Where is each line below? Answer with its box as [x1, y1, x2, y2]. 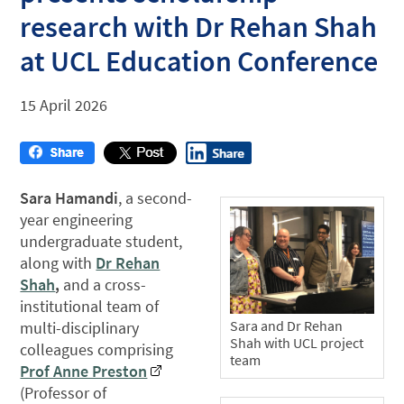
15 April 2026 [20, 94, 108, 115]
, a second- [118, 187, 193, 208]
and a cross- [63, 273, 147, 295]
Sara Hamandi [20, 187, 119, 208]
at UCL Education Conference [20, 42, 379, 79]
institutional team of [20, 295, 160, 317]
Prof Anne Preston [20, 360, 148, 381]
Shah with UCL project [230, 334, 363, 353]
